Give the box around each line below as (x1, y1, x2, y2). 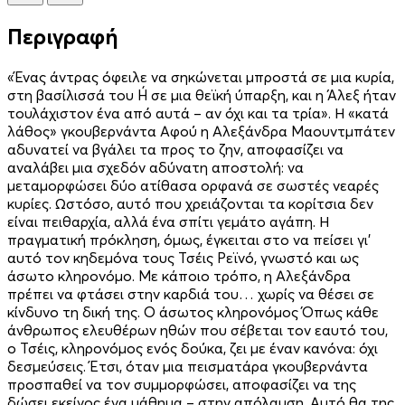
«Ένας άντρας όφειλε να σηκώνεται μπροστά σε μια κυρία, (7, 67, 394, 86)
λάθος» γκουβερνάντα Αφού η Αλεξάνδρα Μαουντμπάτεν (7, 121, 395, 140)
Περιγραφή (7, 23, 118, 50)
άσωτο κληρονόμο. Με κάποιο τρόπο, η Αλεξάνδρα (7, 266, 351, 285)
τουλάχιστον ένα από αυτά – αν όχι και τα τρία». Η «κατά (7, 103, 389, 122)
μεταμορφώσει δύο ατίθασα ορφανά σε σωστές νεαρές (7, 175, 379, 194)
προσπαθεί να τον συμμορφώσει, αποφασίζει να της (7, 374, 356, 393)
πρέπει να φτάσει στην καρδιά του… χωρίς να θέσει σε (7, 284, 374, 303)
